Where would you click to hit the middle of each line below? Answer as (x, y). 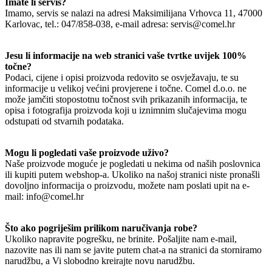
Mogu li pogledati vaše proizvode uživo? (87, 152)
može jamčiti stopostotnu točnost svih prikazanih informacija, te (126, 99)
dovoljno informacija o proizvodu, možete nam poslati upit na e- (127, 185)
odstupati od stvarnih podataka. (64, 121)
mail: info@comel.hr (44, 196)
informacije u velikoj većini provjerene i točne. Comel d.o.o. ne (126, 88)
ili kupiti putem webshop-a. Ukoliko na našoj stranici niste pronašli (132, 174)
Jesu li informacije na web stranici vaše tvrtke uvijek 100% (126, 55)
